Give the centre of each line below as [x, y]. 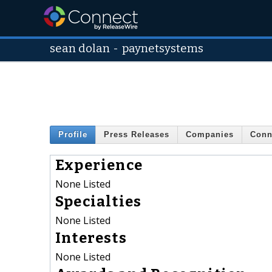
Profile [73, 135]
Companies [210, 135]
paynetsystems [163, 49]
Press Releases [137, 135]
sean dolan [80, 49]
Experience [99, 165]
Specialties [99, 201]
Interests [91, 238]
